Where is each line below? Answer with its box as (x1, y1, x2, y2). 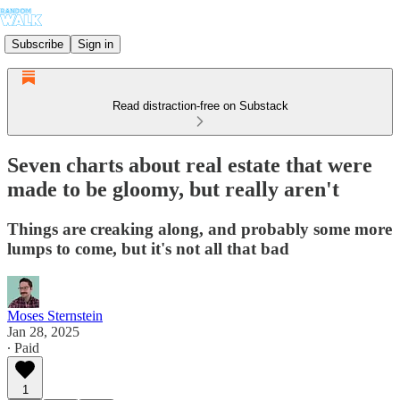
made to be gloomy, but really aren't (7, 177, 339, 201)
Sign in (78, 37, 113, 51)
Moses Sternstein (7, 307, 103, 323)
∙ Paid (7, 339, 39, 355)
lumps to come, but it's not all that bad (7, 238, 289, 258)
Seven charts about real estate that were (7, 153, 372, 177)
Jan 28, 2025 (7, 323, 79, 339)
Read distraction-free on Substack (112, 99, 288, 112)
